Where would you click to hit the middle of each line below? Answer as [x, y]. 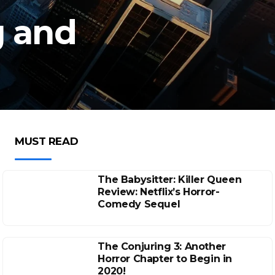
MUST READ [47, 141]
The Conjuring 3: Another [162, 246]
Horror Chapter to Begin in [165, 259]
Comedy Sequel [139, 204]
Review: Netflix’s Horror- [159, 192]
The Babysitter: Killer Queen [170, 180]
